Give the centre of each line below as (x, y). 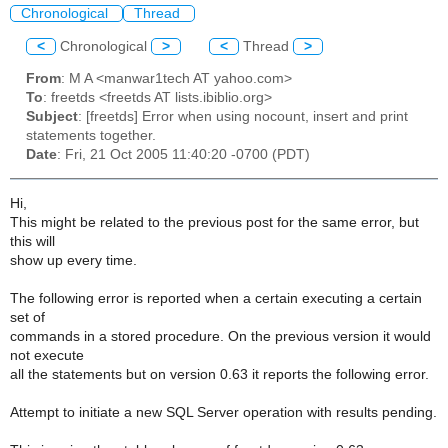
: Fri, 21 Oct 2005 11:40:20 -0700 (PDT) (183, 155)
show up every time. (73, 260)
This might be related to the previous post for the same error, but (214, 222)
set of (27, 317)
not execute (47, 355)
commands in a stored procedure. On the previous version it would (220, 336)
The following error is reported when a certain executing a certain (216, 298)
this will (32, 241)
